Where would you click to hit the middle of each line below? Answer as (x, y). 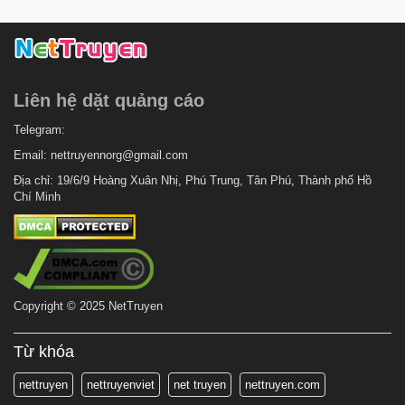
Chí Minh (37, 196)
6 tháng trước (235, 9)
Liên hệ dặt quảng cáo (109, 100)
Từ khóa (44, 351)
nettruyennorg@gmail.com (119, 155)
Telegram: (39, 129)
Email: (32, 155)
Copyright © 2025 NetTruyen (88, 306)
